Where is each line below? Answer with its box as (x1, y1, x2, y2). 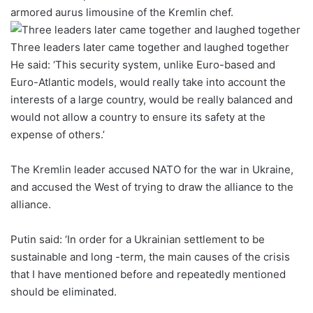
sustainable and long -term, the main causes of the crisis (10, 249, 290, 263)
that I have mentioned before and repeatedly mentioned (10, 267, 286, 281)
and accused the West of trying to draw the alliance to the (10, 180, 293, 194)
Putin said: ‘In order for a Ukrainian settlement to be (10, 232, 265, 246)
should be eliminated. (10, 284, 117, 298)
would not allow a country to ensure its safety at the (10, 110, 265, 124)
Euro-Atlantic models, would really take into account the (10, 75, 286, 89)
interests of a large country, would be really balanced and (10, 92, 293, 106)
